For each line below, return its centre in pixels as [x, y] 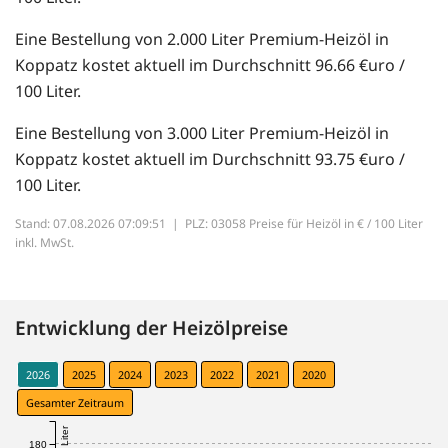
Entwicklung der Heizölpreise [151, 328]
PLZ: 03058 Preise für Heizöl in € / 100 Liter [304, 224]
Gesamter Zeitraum [75, 403]
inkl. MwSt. [44, 243]
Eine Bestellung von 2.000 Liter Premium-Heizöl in [202, 39]
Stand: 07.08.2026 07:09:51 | [100, 224]
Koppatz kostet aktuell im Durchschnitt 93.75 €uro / [210, 159]
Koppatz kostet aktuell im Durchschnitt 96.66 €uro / [210, 65]
